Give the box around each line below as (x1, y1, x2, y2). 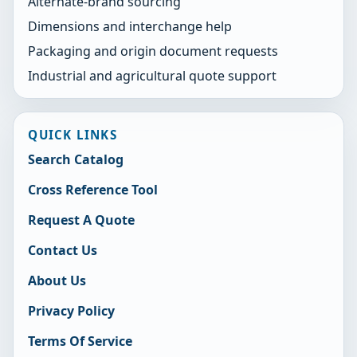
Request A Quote (28, 211, 135, 229)
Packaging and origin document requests (28, 42, 279, 61)
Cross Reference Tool (28, 181, 159, 199)
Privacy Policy (28, 302, 116, 320)
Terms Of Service (28, 332, 133, 351)
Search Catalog (28, 151, 124, 169)
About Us (28, 272, 87, 290)
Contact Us (28, 241, 98, 260)
